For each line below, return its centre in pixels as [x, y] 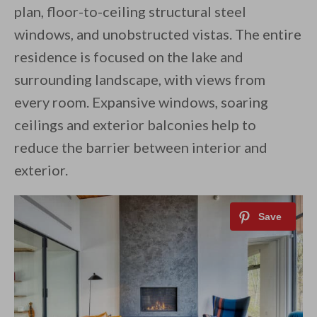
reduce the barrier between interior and [141, 148]
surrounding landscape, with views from [140, 80]
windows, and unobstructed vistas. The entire [158, 34]
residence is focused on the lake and [129, 57]
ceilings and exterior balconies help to [135, 125]
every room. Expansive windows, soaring [141, 102]
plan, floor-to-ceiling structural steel [130, 12]
